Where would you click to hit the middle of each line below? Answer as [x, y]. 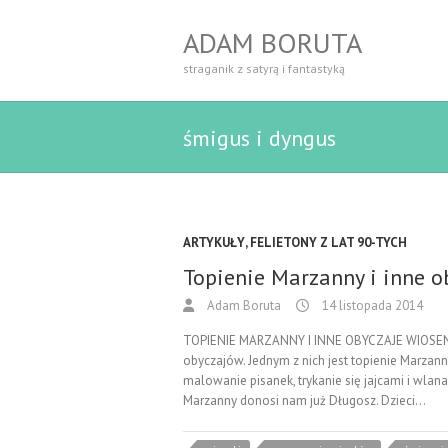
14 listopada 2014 [371, 305]
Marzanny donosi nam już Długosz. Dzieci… [304, 400]
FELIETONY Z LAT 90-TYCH [328, 242]
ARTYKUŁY [214, 242]
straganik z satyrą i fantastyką [264, 68]
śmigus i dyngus [259, 138]
